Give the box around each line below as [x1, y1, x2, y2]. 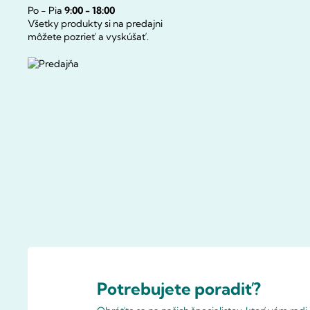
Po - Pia [28, 4, 64, 17]
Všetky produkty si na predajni [28, 17, 163, 30]
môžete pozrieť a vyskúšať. [28, 30, 149, 44]
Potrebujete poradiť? [97, 277, 261, 299]
